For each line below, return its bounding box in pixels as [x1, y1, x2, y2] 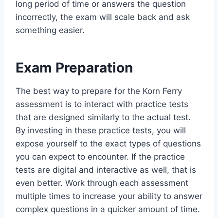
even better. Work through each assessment [16, 178, 188, 188]
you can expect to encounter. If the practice [16, 151, 185, 162]
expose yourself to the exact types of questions [16, 138, 201, 148]
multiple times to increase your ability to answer [16, 191, 202, 201]
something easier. [16, 25, 85, 35]
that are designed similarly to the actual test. [16, 112, 191, 122]
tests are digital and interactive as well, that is [16, 164, 196, 175]
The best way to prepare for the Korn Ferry [16, 86, 182, 96]
